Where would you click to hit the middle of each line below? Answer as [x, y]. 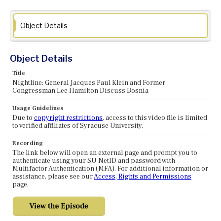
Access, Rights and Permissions [143, 177]
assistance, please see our [53, 177]
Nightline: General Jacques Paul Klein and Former [89, 83]
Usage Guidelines [38, 109]
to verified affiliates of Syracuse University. [78, 126]
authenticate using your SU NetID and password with [94, 161]
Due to [23, 118]
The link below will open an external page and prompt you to [105, 153]
